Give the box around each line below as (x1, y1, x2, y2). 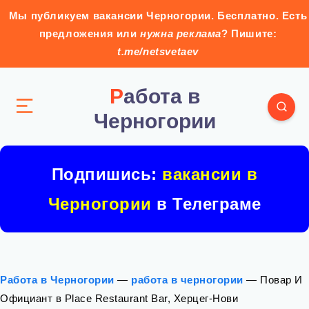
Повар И (260, 274, 303, 286)
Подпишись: (51, 165, 163, 183)
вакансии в (162, 165, 258, 183)
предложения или (39, 28, 141, 39)
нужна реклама (140, 28, 221, 39)
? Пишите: (221, 28, 277, 39)
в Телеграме (151, 195, 261, 213)
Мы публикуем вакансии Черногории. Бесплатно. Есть (8, 10, 308, 21)
